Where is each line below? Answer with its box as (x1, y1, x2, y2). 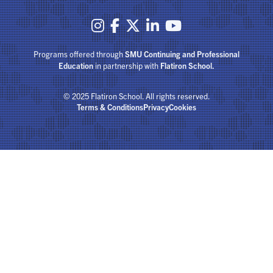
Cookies (169, 102, 196, 112)
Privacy (143, 102, 169, 112)
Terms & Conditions (77, 102, 143, 112)
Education (58, 60, 93, 71)
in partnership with (93, 60, 160, 71)
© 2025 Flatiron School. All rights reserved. (63, 91, 210, 101)
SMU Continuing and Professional (125, 49, 239, 59)
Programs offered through (34, 49, 125, 59)
